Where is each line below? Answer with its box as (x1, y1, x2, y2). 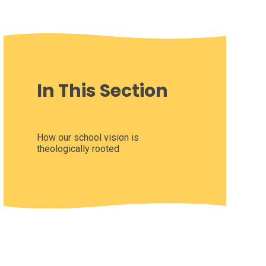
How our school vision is (36, 132, 139, 144)
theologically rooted (36, 143, 119, 155)
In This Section (36, 78, 168, 104)
